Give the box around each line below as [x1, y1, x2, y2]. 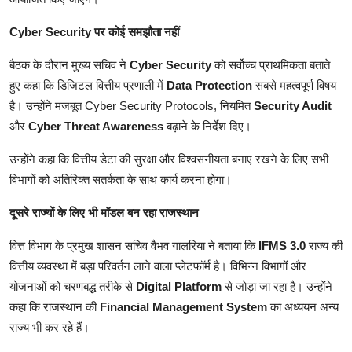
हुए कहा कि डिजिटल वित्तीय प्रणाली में [9, 78, 167, 92]
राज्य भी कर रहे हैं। [9, 320, 90, 334]
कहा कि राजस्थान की [9, 299, 100, 313]
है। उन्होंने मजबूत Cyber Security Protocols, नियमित [9, 98, 254, 112]
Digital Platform [136, 279, 222, 293]
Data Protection [167, 78, 252, 92]
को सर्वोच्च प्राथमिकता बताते [211, 57, 330, 71]
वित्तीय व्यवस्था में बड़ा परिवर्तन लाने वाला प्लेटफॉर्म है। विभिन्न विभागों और [9, 258, 306, 273]
